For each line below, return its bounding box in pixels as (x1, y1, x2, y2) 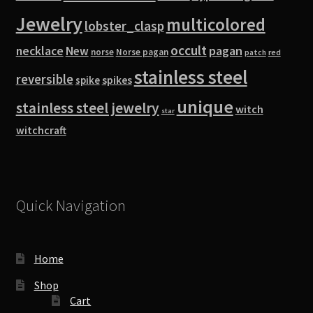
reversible (15, 71, 73, 87)
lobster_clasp (84, 17, 164, 34)
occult (170, 41, 207, 59)
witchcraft (15, 123, 66, 137)
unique (176, 94, 233, 118)
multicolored (166, 13, 265, 36)
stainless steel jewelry (15, 98, 159, 117)
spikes (101, 73, 132, 87)
